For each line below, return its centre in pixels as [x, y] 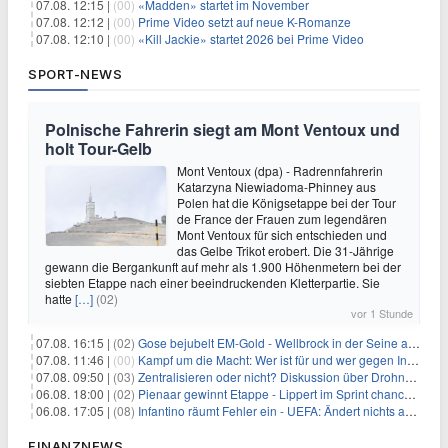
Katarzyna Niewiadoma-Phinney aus [276, 186]
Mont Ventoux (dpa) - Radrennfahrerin [280, 170]
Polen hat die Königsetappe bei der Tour [286, 202]
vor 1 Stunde [382, 313]
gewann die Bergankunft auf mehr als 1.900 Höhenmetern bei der [223, 266]
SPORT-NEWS [75, 74]
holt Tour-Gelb [98, 148]
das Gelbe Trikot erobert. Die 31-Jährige [285, 250]
